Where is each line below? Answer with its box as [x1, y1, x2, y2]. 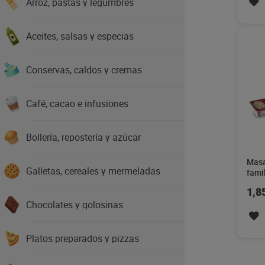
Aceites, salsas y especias [26, 30, 134, 43]
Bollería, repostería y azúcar [26, 131, 141, 144]
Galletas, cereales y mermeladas [26, 164, 160, 177]
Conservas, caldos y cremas [26, 63, 142, 76]
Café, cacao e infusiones [26, 97, 128, 110]
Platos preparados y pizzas [26, 232, 139, 245]
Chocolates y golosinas [26, 198, 123, 211]
